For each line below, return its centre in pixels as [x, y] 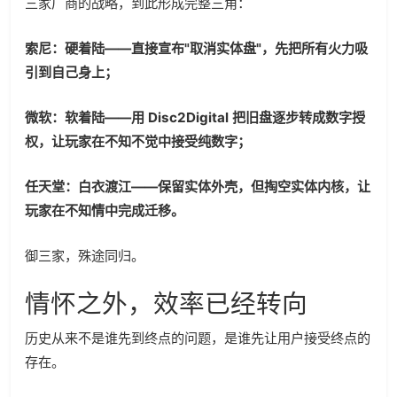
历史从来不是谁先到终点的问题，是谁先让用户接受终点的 [198, 339]
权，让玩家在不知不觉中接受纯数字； [138, 142]
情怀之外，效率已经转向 [166, 304]
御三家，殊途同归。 [85, 256]
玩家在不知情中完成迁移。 [105, 211]
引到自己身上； [71, 73]
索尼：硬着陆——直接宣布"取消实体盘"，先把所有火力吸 [196, 49]
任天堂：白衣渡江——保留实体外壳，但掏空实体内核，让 [198, 187]
